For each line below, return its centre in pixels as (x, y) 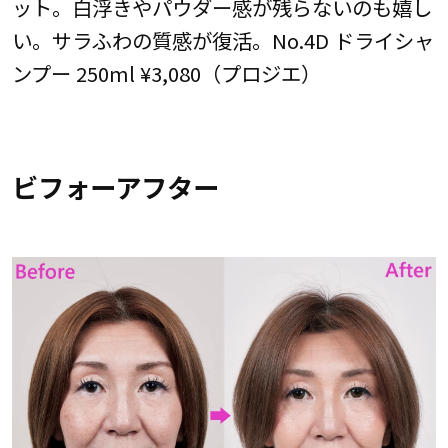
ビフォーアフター (115, 187)
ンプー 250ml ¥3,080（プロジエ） (166, 72)
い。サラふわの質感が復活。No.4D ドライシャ (222, 39)
